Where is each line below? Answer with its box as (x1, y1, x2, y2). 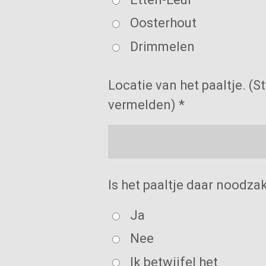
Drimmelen (130, 39, 195, 54)
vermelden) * (108, 97, 185, 113)
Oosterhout (130, 15, 197, 31)
